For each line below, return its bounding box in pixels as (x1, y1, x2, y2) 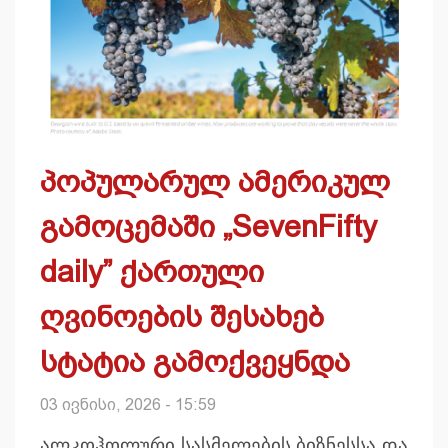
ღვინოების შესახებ (40, 299, 324, 333)
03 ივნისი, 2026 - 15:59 (40, 395, 216, 413)
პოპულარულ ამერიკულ (40, 164, 390, 198)
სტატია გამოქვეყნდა (40, 344, 350, 378)
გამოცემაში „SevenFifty (40, 209, 377, 243)
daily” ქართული (40, 254, 264, 288)
